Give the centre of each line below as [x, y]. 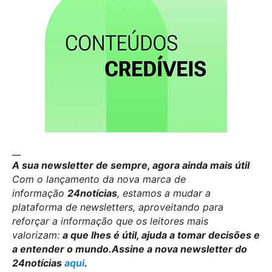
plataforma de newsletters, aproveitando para [118, 207]
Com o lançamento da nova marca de [99, 179]
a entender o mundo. [62, 249]
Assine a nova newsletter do [179, 249]
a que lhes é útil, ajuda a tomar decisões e [161, 235]
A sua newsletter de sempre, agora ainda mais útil [131, 165]
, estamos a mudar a [164, 193]
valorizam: [37, 235]
